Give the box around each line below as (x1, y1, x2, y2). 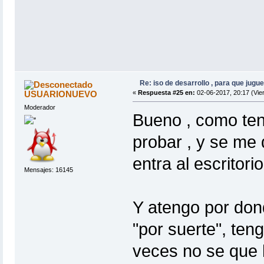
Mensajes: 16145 (24, 166, 73, 174)
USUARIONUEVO (24, 88, 98, 99)
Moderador (24, 103, 55, 111)
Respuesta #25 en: (137, 88, 195, 96)
